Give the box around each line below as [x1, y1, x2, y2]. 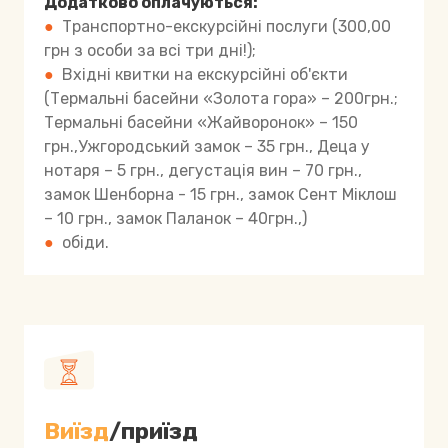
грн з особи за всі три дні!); [44, 41, 256, 61]
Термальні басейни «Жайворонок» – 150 [44, 113, 358, 133]
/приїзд [109, 417, 198, 446]
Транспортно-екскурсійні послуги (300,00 [54, 17, 391, 37]
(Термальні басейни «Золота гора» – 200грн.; [44, 89, 398, 109]
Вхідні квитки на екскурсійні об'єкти [54, 65, 348, 85]
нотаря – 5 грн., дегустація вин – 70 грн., [44, 161, 362, 181]
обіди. [54, 233, 109, 253]
